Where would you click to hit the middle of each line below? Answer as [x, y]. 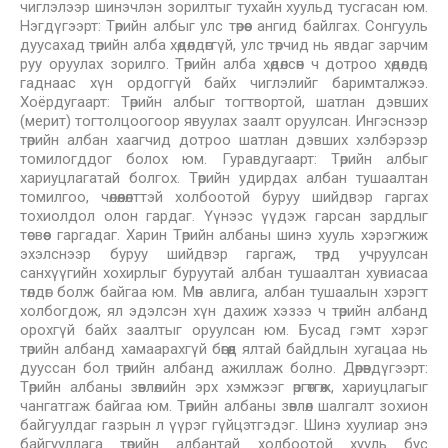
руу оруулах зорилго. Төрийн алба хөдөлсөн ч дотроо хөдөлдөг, [224, 64]
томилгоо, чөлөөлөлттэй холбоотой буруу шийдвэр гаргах [224, 197]
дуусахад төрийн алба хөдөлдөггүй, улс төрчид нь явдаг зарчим [224, 45]
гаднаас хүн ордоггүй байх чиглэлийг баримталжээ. [224, 83]
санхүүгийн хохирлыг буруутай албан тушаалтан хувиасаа [224, 273]
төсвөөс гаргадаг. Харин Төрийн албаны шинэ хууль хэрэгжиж [224, 235]
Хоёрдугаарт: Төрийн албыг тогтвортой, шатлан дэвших [224, 102]
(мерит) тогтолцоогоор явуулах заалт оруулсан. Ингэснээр [224, 121]
